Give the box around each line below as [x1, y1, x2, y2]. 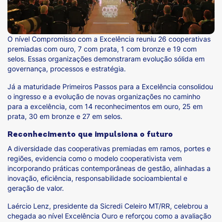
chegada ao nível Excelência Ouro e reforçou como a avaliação [7, 212, 211, 221]
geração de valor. [7, 184, 66, 193]
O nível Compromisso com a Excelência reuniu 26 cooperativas [7, 35, 211, 44]
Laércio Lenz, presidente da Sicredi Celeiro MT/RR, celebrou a [7, 202, 208, 211]
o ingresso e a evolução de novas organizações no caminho [7, 92, 200, 101]
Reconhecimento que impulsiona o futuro [7, 131, 175, 139]
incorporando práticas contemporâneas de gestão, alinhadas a [7, 164, 211, 173]
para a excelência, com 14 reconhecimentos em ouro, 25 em [7, 102, 203, 111]
